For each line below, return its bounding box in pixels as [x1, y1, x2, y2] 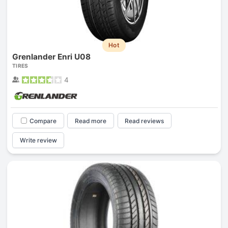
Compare [29, 117, 56, 125]
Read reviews [125, 117, 164, 125]
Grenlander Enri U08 [12, 51, 91, 62]
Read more [75, 117, 107, 125]
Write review [19, 136, 57, 145]
